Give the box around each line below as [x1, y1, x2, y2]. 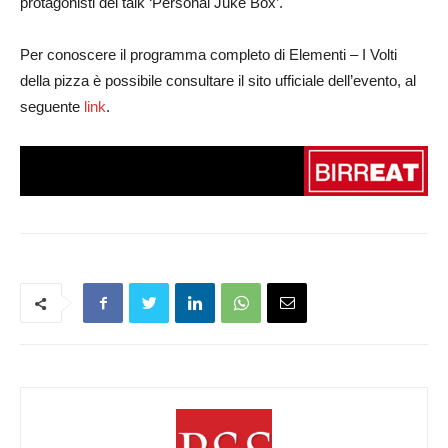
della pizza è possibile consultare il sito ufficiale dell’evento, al [20, 71, 416, 89]
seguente [20, 97, 84, 115]
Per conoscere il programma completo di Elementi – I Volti [20, 45, 397, 63]
